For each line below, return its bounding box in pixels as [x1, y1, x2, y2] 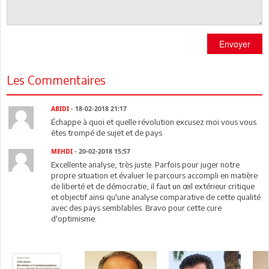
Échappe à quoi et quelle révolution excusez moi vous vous [51, 116, 257, 127]
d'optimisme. [51, 213, 97, 223]
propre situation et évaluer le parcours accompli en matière [51, 170, 258, 180]
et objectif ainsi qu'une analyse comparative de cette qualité [51, 192, 261, 202]
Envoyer [219, 37, 250, 50]
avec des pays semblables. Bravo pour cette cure [51, 202, 222, 213]
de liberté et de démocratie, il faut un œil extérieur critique [51, 181, 255, 191]
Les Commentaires [7, 71, 106, 87]
